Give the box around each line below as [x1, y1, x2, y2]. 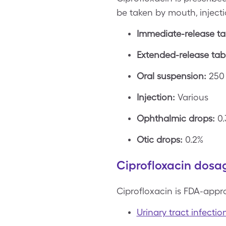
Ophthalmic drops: [136, 113, 215, 124]
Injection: [136, 92, 175, 102]
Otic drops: [136, 134, 183, 145]
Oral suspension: [136, 71, 206, 81]
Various [175, 92, 208, 102]
